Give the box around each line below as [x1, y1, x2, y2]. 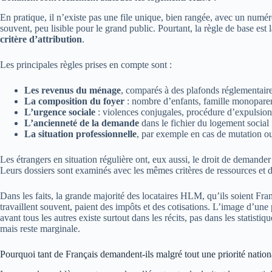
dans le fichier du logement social [139, 118, 269, 129]
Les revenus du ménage [24, 85, 121, 96]
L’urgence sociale [24, 107, 95, 118]
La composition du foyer [24, 96, 124, 107]
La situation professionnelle [24, 129, 137, 140]
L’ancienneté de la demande [24, 118, 139, 129]
